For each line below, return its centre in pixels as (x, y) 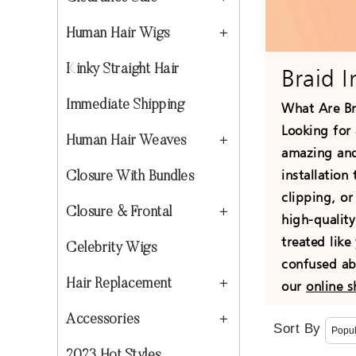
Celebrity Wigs (111, 249)
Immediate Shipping (125, 106)
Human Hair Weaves (126, 141)
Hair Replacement (119, 284)
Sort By (297, 328)
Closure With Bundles (130, 177)
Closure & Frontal (119, 213)
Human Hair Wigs (118, 34)
